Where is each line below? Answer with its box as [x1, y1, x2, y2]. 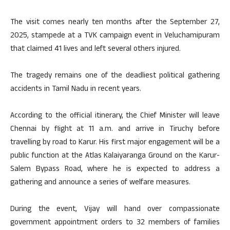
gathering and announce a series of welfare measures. [10, 176, 190, 189]
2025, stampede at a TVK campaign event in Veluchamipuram [10, 29, 220, 43]
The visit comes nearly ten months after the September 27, [10, 16, 220, 29]
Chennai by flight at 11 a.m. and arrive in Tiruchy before [10, 123, 220, 136]
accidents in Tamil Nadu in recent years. [10, 83, 141, 96]
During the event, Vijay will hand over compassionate [10, 203, 220, 216]
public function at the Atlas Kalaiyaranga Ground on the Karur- [10, 149, 220, 163]
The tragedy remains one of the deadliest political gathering [10, 69, 220, 83]
